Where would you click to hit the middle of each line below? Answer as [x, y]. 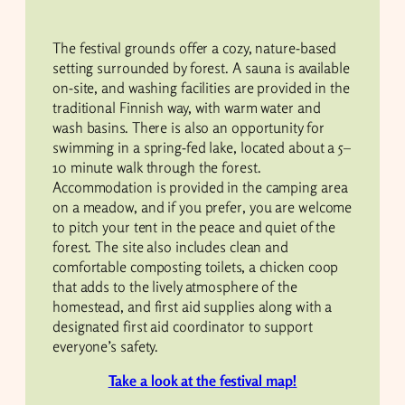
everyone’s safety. [106, 346]
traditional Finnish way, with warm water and [187, 107]
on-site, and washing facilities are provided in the [201, 87]
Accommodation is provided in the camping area [200, 187]
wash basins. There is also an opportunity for [188, 127]
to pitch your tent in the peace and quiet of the [194, 226]
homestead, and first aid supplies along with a [193, 306]
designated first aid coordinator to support [183, 326]
